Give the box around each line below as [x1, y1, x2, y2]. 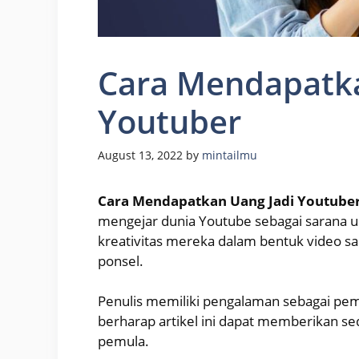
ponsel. [98, 251, 143, 270]
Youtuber [98, 99, 241, 143]
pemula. [98, 332, 149, 351]
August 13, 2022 [98, 147, 183, 163]
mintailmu [202, 147, 257, 163]
